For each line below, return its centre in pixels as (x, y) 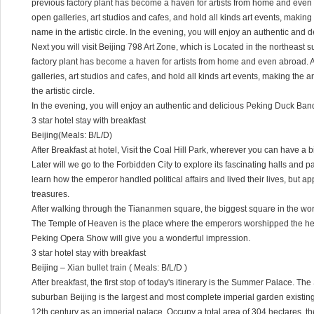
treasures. (50, 194)
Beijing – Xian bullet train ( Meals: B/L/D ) (109, 268)
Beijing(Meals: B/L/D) (72, 135)
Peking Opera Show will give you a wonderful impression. (141, 238)
